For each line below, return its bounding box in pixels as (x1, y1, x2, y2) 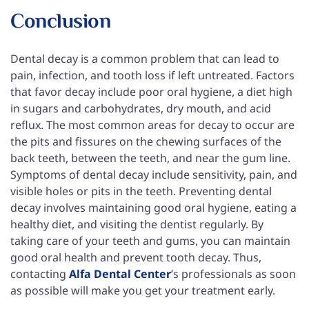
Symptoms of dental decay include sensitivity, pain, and (10, 166, 297, 182)
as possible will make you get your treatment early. (10, 282, 275, 298)
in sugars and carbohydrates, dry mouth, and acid (10, 100, 271, 116)
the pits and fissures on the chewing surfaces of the (10, 133, 281, 149)
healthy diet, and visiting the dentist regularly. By (10, 216, 263, 232)
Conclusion (10, 6, 110, 39)
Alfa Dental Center (69, 266, 171, 281)
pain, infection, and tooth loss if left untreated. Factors (10, 67, 295, 83)
